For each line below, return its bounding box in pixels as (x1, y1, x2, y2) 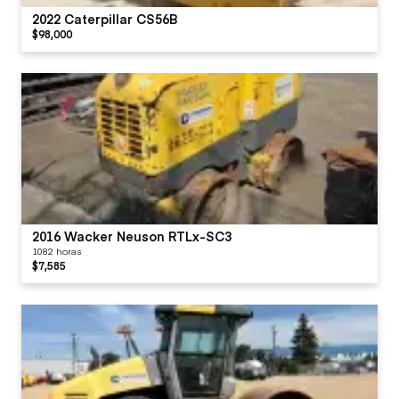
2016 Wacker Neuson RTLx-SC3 (32, 226, 232, 245)
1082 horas (32, 244, 81, 257)
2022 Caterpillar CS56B (32, 9, 178, 28)
